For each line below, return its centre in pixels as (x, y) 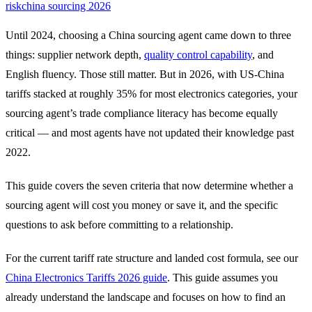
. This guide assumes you (223, 277)
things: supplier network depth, (75, 54)
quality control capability (198, 54)
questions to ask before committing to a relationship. (119, 224)
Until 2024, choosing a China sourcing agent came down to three (148, 35)
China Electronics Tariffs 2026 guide (86, 277)
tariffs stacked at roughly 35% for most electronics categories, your (151, 93)
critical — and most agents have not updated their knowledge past (150, 132)
